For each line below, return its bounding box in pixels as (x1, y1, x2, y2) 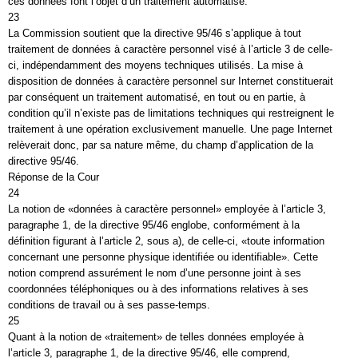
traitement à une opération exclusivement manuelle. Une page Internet (8, 123, 332, 135)
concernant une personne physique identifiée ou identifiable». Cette (8, 251, 318, 263)
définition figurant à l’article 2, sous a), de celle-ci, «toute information (8, 235, 324, 247)
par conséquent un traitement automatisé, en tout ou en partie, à (8, 91, 305, 103)
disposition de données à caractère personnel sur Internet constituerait (8, 75, 333, 87)
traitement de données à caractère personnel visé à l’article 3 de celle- (8, 43, 332, 55)
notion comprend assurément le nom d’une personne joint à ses (8, 267, 301, 279)
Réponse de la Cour (8, 171, 99, 183)
